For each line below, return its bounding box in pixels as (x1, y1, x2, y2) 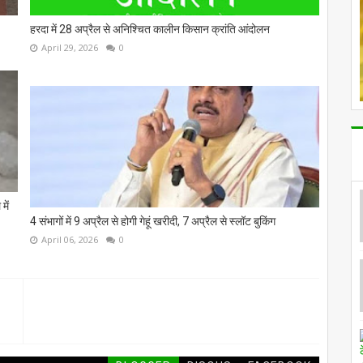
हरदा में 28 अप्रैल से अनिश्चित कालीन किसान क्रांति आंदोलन (29, 23, 270, 36)
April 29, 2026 (41, 41, 98, 53)
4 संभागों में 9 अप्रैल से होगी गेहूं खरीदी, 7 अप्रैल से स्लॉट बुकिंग (29, 214, 275, 228)
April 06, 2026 (41, 233, 98, 246)
